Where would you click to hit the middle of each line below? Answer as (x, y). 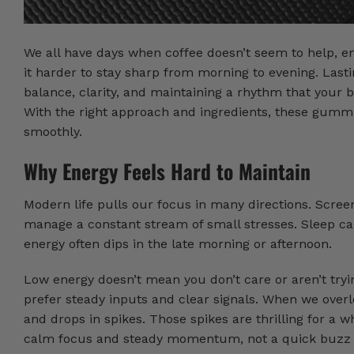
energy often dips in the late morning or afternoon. (178, 243)
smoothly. (53, 132)
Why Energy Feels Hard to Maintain (167, 170)
